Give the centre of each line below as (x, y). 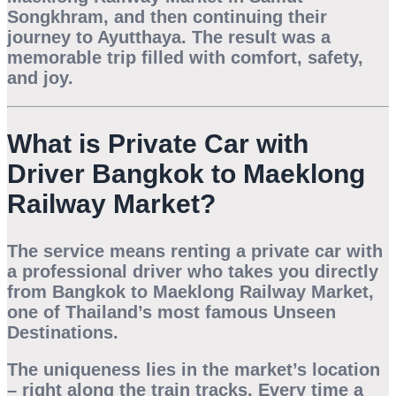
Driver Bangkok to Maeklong (186, 174)
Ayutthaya (139, 38)
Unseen (305, 312)
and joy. (40, 78)
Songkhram (55, 17)
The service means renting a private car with (195, 251)
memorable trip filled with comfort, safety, (185, 58)
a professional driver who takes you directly (193, 271)
